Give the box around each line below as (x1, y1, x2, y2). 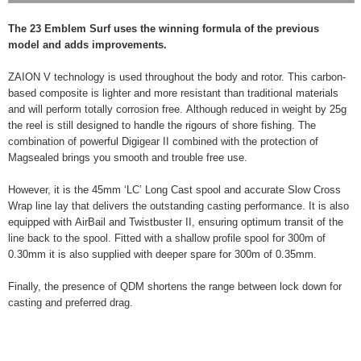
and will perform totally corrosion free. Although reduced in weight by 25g (8, 103, 346, 115)
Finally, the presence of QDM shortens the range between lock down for (8, 280, 342, 293)
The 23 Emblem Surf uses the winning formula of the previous (8, 23, 319, 35)
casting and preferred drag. (8, 297, 133, 309)
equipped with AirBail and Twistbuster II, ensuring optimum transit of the (8, 216, 343, 228)
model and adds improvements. (8, 39, 167, 51)
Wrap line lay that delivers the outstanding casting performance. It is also (8, 200, 349, 212)
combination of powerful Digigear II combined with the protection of (8, 135, 318, 147)
